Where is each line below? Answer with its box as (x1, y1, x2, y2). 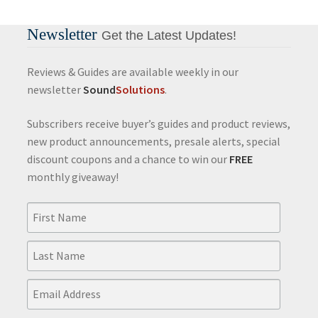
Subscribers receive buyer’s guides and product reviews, (26, 116, 290, 131)
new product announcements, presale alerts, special (26, 134, 280, 149)
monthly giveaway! (26, 170, 119, 185)
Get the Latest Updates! (101, 28, 236, 43)
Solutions (115, 82, 165, 97)
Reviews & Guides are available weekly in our (26, 65, 238, 79)
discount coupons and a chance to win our (26, 152, 229, 167)
